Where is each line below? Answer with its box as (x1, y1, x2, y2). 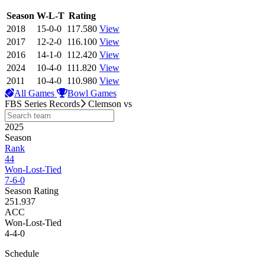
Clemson (88, 99, 121, 109)
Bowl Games (67, 88, 117, 99)
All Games (14, 88, 57, 99)
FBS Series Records (5, 99, 80, 109)
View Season (98, 9, 148, 20)
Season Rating (5, 186, 59, 196)
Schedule (5, 248, 39, 259)
